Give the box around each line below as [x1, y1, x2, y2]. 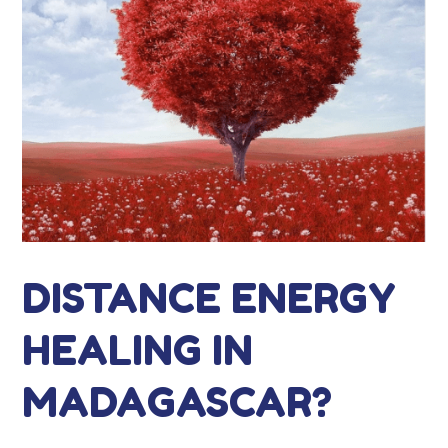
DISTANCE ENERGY [22, 273, 397, 322]
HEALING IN [22, 325, 254, 374]
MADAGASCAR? [22, 377, 333, 426]
